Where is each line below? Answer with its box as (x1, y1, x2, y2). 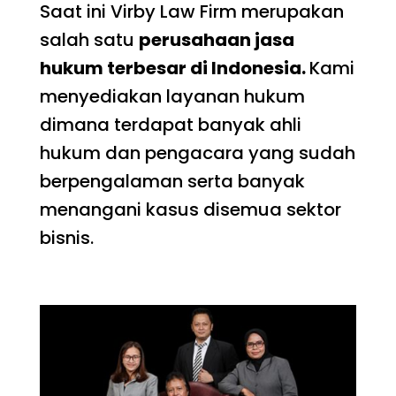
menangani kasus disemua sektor (39, 197, 341, 223)
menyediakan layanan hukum (39, 84, 305, 110)
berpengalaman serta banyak (39, 169, 305, 194)
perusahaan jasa (138, 27, 294, 53)
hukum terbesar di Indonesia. (39, 56, 309, 81)
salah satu (39, 27, 139, 53)
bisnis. (39, 225, 94, 251)
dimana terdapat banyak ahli (39, 112, 301, 138)
